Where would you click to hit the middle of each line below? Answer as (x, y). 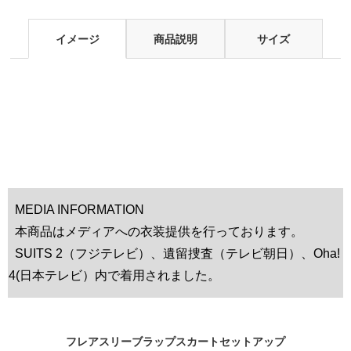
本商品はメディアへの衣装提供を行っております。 (156, 231)
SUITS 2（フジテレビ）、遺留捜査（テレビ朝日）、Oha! (174, 253)
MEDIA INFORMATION (76, 209)
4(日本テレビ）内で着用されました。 (114, 275)
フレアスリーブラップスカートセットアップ (175, 341)
